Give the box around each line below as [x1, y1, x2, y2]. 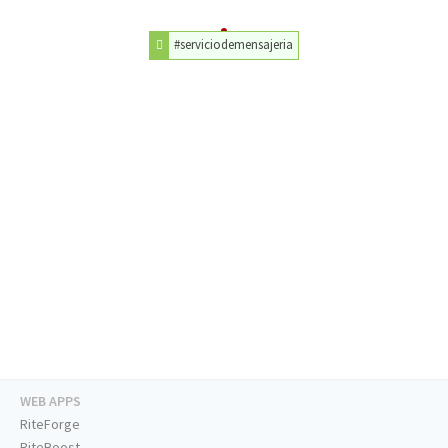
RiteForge [20, 415, 80, 434]
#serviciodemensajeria [174, 36, 294, 53]
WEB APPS [20, 392, 81, 411]
